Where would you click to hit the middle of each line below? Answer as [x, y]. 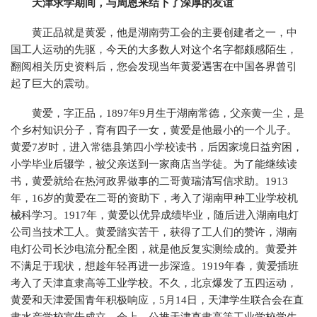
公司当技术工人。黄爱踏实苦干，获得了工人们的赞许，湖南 [154, 232]
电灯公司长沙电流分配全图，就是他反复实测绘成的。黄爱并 [154, 249]
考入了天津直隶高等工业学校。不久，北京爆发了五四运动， [154, 283]
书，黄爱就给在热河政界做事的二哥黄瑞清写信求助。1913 [149, 181]
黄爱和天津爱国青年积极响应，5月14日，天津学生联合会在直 [157, 300]
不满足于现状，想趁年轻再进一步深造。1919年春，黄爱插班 [155, 266]
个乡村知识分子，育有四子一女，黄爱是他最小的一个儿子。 [154, 130]
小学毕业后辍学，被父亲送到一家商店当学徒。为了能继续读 [154, 164]
